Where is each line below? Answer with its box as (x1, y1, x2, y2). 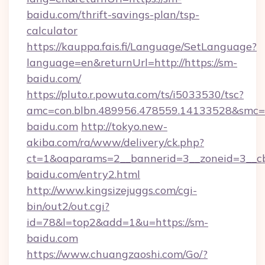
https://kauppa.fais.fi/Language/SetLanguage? (27, 40, 257, 53)
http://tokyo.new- (81, 119, 167, 133)
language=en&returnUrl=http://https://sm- (27, 56, 237, 69)
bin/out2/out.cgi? (27, 199, 109, 213)
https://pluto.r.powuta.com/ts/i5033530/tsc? (27, 88, 244, 101)
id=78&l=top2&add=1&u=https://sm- (27, 215, 208, 229)
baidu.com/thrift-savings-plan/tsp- (27, 8, 199, 21)
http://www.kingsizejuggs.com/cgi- (27, 183, 197, 197)
